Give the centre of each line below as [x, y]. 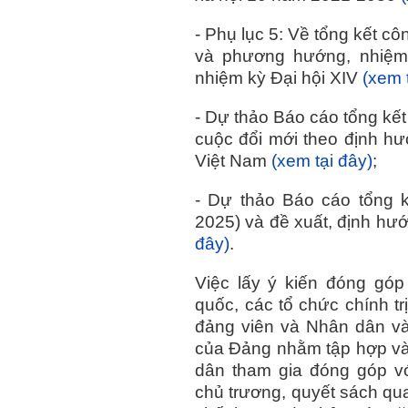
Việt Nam [234, 161]
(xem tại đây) [322, 161]
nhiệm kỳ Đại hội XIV [279, 78]
